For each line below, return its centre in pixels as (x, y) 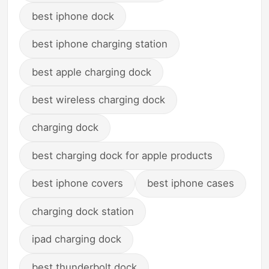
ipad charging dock (76, 239)
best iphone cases (191, 183)
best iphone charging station (99, 44)
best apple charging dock (91, 72)
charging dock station (83, 211)
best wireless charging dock (98, 99)
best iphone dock (73, 16)
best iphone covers (77, 183)
